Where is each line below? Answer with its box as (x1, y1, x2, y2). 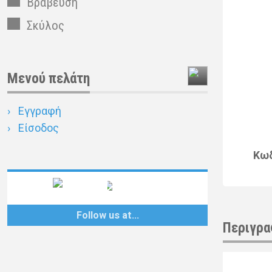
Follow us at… (76, 209, 139, 221)
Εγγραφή (18, 104, 61, 117)
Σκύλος (27, 18, 64, 33)
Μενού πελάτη (7, 69, 90, 87)
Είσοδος (18, 121, 59, 134)
